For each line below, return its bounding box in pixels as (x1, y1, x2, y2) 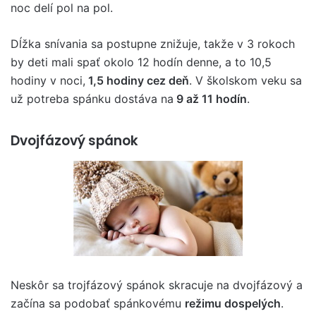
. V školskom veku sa (189, 73, 302, 87)
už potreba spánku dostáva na (11, 91, 174, 106)
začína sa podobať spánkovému (11, 296, 185, 310)
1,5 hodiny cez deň (85, 73, 189, 87)
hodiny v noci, (11, 73, 85, 87)
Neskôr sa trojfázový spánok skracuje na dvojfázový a (11, 278, 303, 292)
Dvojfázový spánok (11, 130, 138, 150)
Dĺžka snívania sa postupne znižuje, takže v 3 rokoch (11, 36, 295, 51)
